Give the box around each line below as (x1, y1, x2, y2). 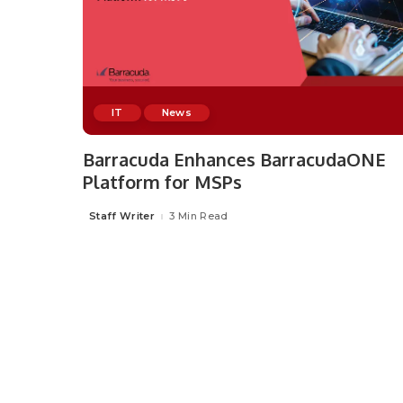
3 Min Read (169, 210, 228, 223)
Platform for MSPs (83, 169, 242, 193)
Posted (82, 213, 122, 227)
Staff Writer (89, 210, 156, 223)
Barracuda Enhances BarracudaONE (83, 147, 386, 171)
